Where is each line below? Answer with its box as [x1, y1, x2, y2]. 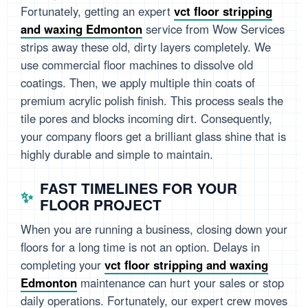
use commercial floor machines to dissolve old [21, 56, 253, 74]
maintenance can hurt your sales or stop [77, 274, 284, 291]
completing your [21, 256, 104, 274]
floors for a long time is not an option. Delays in [21, 239, 260, 256]
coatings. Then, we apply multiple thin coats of [21, 74, 255, 91]
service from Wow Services [142, 21, 285, 38]
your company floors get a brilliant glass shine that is [21, 128, 286, 145]
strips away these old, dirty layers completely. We [21, 38, 271, 56]
